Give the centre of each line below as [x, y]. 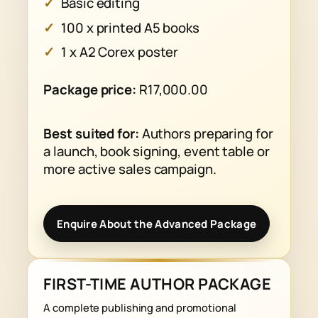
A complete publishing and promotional [140, 307]
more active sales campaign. [130, 169]
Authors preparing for [206, 133]
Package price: [90, 89]
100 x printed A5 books [130, 27]
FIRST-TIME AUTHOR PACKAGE [158, 283]
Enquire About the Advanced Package [157, 224]
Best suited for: [91, 133]
